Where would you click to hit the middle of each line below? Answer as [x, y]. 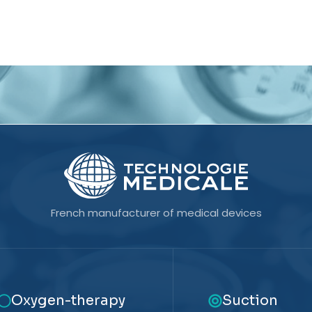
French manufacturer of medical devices [156, 213]
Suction [250, 301]
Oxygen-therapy [68, 301]
